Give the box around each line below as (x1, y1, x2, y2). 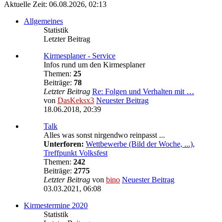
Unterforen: (44, 139, 84, 148)
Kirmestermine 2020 (24, 201, 88, 210)
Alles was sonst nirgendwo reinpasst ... (44, 130, 165, 139)
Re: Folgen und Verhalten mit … (92, 87, 194, 96)
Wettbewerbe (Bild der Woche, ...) (86, 139, 193, 148)
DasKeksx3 (57, 96, 94, 105)
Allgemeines (24, 16, 63, 25)
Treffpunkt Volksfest (44, 148, 108, 157)
